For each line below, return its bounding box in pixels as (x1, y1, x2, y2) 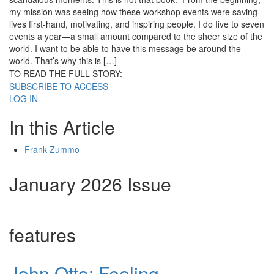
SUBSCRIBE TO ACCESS (9, 80, 108, 93)
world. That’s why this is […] (9, 54, 117, 67)
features (9, 221, 76, 248)
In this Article (9, 114, 115, 141)
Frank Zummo (24, 143, 80, 156)
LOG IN (9, 92, 38, 105)
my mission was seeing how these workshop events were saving (9, 6, 257, 18)
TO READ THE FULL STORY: (9, 67, 122, 80)
